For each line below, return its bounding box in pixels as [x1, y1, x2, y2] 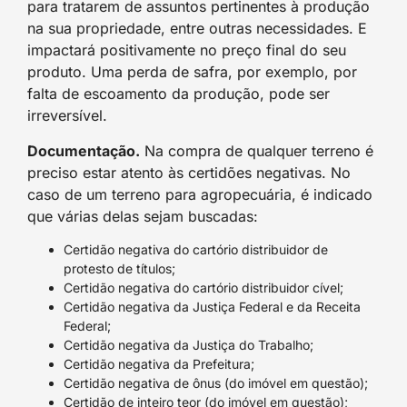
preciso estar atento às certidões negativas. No [27, 163, 351, 182]
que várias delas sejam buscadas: [27, 206, 258, 225]
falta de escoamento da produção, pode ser [27, 84, 330, 104]
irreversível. [27, 106, 107, 125]
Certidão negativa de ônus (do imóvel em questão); [64, 374, 368, 391]
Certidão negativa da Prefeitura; [64, 355, 254, 372]
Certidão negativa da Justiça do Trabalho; [64, 336, 313, 352]
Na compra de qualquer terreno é [140, 141, 373, 160]
